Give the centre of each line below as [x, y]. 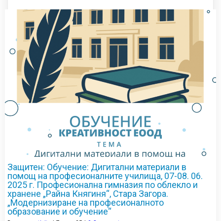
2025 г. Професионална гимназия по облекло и [103, 185]
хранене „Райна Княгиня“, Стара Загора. [88, 194]
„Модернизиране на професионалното [86, 203]
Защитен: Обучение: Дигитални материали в [97, 167]
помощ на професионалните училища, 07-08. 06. [105, 176]
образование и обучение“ [59, 212]
